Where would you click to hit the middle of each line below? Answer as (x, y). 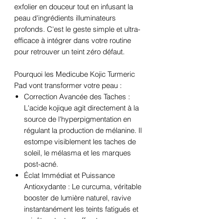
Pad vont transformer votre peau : (68, 86)
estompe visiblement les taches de (80, 142)
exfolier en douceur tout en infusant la (74, 7)
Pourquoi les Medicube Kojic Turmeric (75, 74)
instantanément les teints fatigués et (81, 209)
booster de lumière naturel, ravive (77, 198)
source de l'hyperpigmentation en (77, 119)
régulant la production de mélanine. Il (83, 131)
